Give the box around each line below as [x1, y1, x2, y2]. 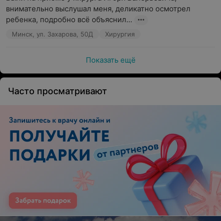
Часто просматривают [8, 86, 107, 96]
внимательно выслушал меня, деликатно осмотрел [6, 4, 190, 13]
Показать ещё [85, 55, 136, 65]
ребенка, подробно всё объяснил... [6, 15, 132, 24]
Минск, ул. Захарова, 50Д [12, 30, 93, 38]
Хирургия [105, 30, 135, 38]
